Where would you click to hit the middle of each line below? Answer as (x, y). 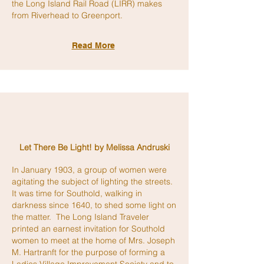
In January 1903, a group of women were (89, 170)
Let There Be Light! (55, 147)
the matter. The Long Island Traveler (80, 217)
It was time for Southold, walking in (77, 193)
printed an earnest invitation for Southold (88, 229)
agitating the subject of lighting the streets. (93, 181)
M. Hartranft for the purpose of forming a (88, 252)
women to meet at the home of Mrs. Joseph (93, 240)
